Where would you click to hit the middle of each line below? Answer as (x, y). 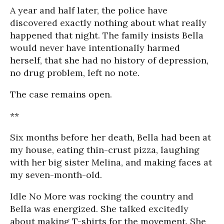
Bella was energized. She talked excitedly (99, 209)
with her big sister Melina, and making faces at (111, 162)
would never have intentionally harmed (95, 48)
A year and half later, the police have (89, 10)
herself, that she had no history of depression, (109, 60)
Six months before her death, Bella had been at (110, 137)
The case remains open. (61, 94)
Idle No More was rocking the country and (102, 196)
